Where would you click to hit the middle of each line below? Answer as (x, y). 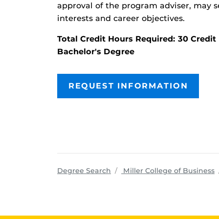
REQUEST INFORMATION (128, 86)
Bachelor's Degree (96, 52)
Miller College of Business (168, 171)
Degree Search (84, 171)
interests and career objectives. (121, 18)
